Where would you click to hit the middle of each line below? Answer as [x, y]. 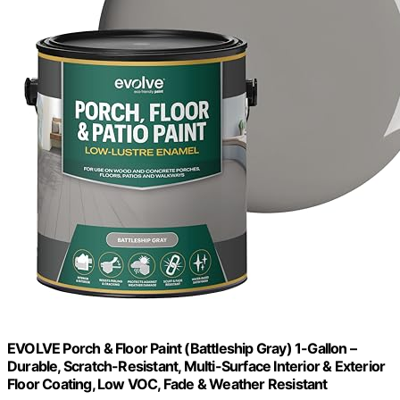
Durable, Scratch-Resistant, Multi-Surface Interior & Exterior [196, 366]
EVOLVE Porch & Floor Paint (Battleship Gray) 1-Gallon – [182, 348]
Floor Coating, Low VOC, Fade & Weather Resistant [167, 383]
